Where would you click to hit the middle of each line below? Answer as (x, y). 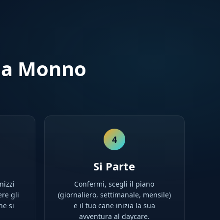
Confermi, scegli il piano (114, 184)
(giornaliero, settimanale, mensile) (114, 195)
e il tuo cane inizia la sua (114, 206)
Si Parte (114, 166)
